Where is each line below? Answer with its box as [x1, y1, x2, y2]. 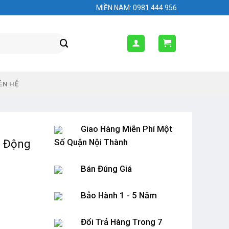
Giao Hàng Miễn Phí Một [81, 124, 172, 134]
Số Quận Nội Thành [54, 137, 128, 147]
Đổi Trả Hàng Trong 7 [81, 217, 163, 227]
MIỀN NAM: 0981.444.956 [96, 4, 177, 12]
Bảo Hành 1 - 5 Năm [81, 190, 157, 200]
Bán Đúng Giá [81, 164, 132, 174]
